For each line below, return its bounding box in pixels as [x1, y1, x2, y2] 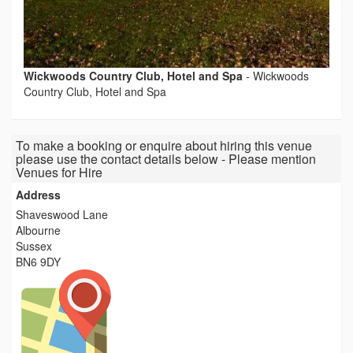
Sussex [16, 237, 52, 254]
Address [16, 186, 61, 203]
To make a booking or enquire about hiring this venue [16, 136, 312, 154]
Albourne [16, 221, 61, 238]
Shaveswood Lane [16, 206, 108, 222]
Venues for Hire [16, 162, 102, 181]
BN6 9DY [16, 253, 61, 269]
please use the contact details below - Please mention [16, 149, 316, 168]
